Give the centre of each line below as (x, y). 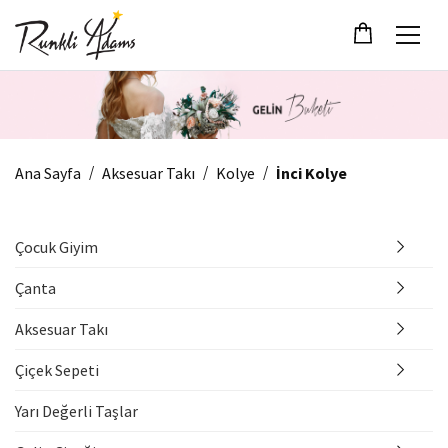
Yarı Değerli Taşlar (76, 410)
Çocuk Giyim (56, 246)
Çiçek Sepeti (57, 369)
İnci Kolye (311, 172)
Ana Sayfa (48, 172)
